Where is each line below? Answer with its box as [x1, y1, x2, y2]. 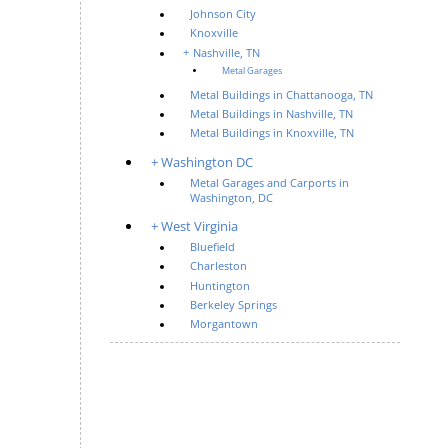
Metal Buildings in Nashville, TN [190, 107, 354, 122]
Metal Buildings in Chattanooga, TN [190, 88, 374, 103]
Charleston [190, 259, 248, 274]
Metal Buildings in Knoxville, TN [190, 126, 355, 141]
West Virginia [161, 216, 239, 235]
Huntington [190, 278, 251, 293]
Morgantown [190, 316, 259, 331]
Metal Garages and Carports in [190, 175, 350, 190]
